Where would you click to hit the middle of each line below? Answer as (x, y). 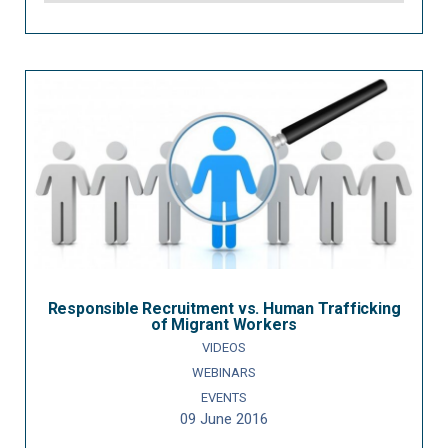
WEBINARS (224, 373)
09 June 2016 (224, 419)
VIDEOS (224, 348)
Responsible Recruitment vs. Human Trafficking (224, 309)
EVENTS (224, 398)
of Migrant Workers (224, 325)
